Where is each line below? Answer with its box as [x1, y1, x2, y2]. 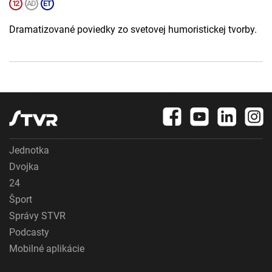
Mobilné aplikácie [9, 243, 84, 255]
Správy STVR [9, 210, 66, 222]
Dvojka [9, 161, 39, 173]
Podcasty [9, 226, 49, 239]
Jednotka [9, 144, 49, 157]
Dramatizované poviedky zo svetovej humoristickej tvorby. [9, 24, 257, 36]
